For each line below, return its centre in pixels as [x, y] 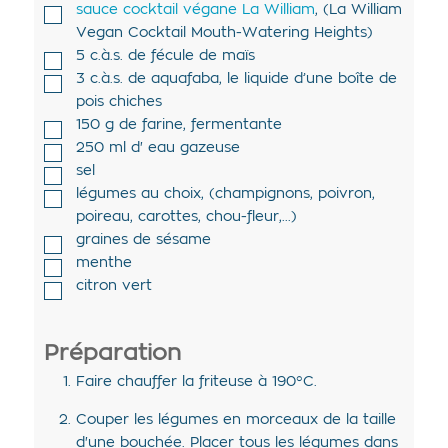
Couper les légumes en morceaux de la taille [235, 419]
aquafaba [184, 79]
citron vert [113, 286]
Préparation [112, 352]
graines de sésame [143, 240]
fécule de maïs [202, 56]
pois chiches [118, 102]
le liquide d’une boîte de [311, 79]
